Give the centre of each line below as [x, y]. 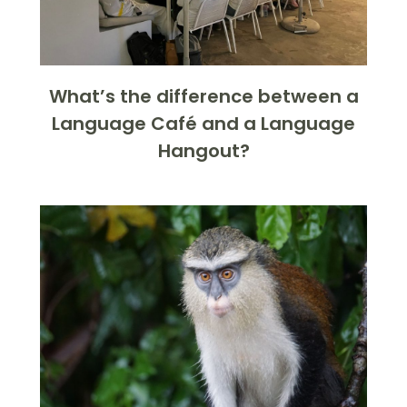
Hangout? [203, 150]
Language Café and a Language [203, 123]
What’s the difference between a [203, 96]
